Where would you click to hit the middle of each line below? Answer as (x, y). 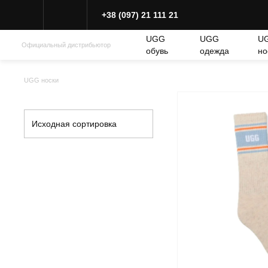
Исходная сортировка (74, 124)
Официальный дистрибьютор (66, 45)
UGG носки (41, 80)
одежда (214, 51)
